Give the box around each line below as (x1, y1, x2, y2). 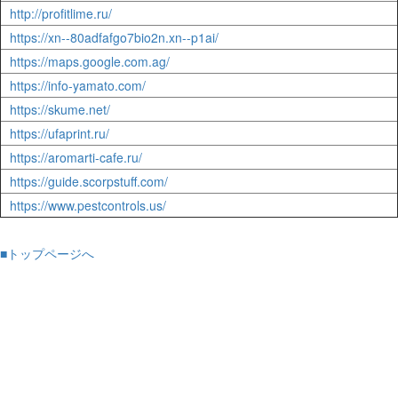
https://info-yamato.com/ (10, 76, 146, 94)
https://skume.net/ (10, 100, 110, 118)
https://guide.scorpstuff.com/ (10, 172, 168, 190)
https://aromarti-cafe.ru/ (10, 148, 142, 166)
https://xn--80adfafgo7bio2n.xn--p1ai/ (10, 28, 219, 46)
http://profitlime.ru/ (10, 4, 112, 22)
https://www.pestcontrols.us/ (10, 196, 166, 214)
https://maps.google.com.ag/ (10, 52, 170, 70)
